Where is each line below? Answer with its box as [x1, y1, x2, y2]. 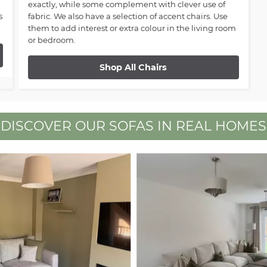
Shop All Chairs [100, 62, 167, 73]
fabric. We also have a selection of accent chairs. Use [27, 11, 228, 21]
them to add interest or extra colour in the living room [27, 23, 236, 33]
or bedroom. [27, 35, 76, 45]
